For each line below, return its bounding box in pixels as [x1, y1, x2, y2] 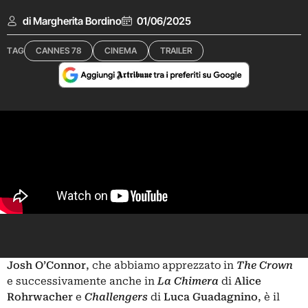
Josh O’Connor [7, 259, 86, 272]
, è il [258, 291, 280, 303]
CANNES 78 [36, 45, 81, 56]
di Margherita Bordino [22, 14, 122, 27]
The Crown [236, 259, 293, 272]
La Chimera [157, 275, 221, 287]
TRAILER [160, 45, 192, 56]
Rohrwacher [7, 291, 73, 303]
